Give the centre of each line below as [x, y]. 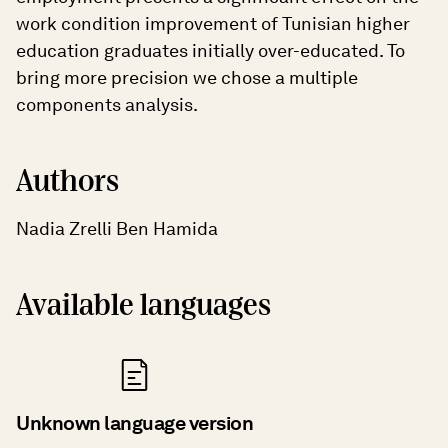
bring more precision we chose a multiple [187, 77]
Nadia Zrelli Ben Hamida [117, 228]
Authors [67, 181]
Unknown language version [134, 422]
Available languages [143, 305]
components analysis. [107, 104]
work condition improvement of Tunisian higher [213, 23]
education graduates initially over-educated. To [210, 50]
